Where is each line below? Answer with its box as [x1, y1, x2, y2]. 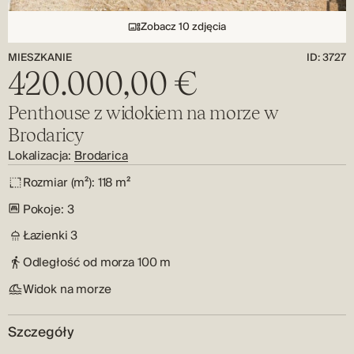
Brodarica [74, 146, 128, 165]
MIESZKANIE [8, 49, 72, 66]
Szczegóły [8, 322, 74, 343]
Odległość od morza [22, 253, 135, 272]
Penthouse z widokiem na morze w [8, 101, 279, 124]
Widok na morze [22, 280, 111, 299]
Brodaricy [8, 123, 84, 146]
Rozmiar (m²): [22, 173, 95, 192]
